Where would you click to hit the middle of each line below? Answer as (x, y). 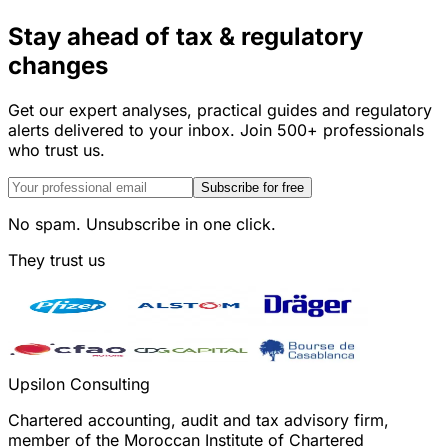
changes (58, 66)
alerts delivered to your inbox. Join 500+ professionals (216, 130)
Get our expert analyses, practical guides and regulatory (220, 110)
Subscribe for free (252, 187)
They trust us (56, 260)
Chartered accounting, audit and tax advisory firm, (198, 420)
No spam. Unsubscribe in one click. (142, 224)
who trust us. (56, 150)
